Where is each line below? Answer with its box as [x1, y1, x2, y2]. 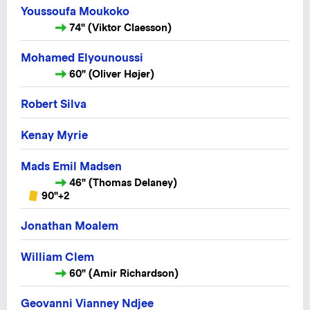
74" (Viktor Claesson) [69, 21, 172, 33]
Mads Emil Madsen [21, 160, 122, 174]
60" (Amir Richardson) [69, 267, 179, 280]
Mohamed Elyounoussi [21, 51, 143, 64]
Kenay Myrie [21, 129, 88, 143]
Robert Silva [21, 98, 86, 111]
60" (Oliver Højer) [69, 67, 154, 80]
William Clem [21, 250, 94, 264]
